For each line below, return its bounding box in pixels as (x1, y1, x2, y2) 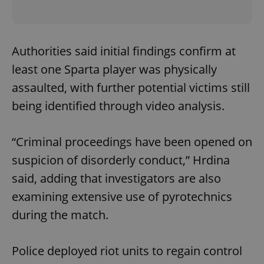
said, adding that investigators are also (12, 170, 221, 186)
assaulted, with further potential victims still (12, 79, 250, 95)
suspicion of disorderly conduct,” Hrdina (12, 151, 230, 168)
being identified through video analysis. (12, 97, 225, 114)
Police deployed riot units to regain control (12, 242, 242, 259)
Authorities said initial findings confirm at (12, 42, 236, 59)
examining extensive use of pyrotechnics (12, 188, 232, 204)
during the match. (12, 206, 108, 223)
